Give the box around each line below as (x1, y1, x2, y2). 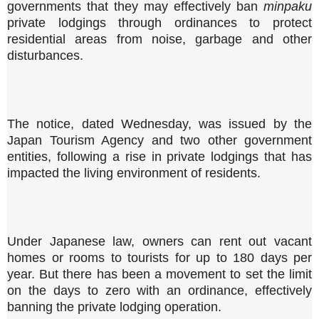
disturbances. (7, 48, 83, 63)
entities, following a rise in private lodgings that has (7, 150, 312, 164)
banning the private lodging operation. (7, 300, 221, 315)
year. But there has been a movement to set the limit (7, 267, 312, 282)
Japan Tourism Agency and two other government (7, 133, 312, 148)
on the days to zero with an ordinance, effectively (7, 283, 312, 298)
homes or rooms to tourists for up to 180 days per (7, 251, 312, 266)
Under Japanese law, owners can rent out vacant (7, 234, 312, 249)
